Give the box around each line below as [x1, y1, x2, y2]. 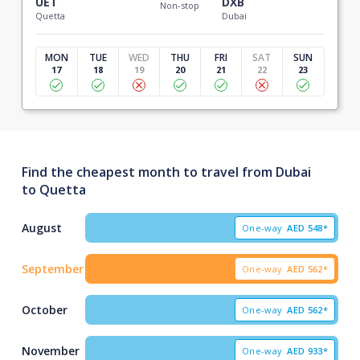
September [21, 261, 84, 276]
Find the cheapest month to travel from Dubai [21, 163, 311, 181]
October [21, 302, 67, 317]
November [21, 343, 80, 358]
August [21, 220, 62, 235]
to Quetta [21, 181, 86, 198]
